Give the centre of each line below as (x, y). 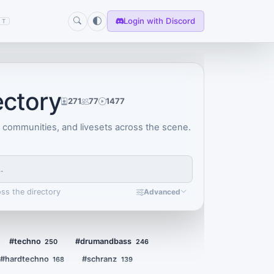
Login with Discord (160, 21)
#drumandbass (104, 241)
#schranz (100, 259)
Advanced (162, 192)
